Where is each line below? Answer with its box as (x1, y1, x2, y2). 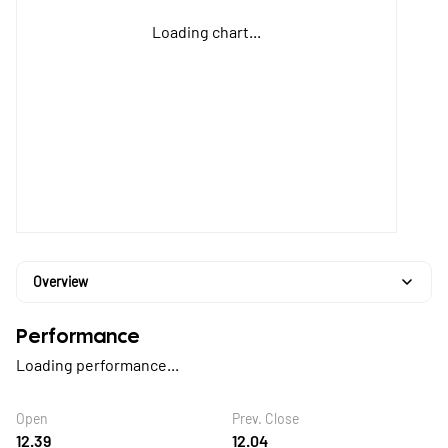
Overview (33, 273, 88, 290)
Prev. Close (232, 410, 299, 427)
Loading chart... (152, 22, 262, 41)
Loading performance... (16, 355, 179, 374)
